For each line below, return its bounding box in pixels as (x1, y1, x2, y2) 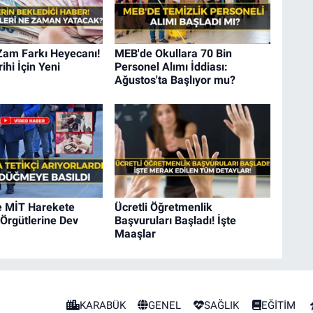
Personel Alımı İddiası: (114, 59, 228, 73)
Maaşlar (114, 227, 156, 241)
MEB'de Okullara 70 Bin (114, 46, 232, 60)
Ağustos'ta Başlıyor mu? (114, 73, 235, 87)
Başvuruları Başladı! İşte (114, 214, 236, 228)
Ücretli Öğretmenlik (114, 201, 212, 214)
